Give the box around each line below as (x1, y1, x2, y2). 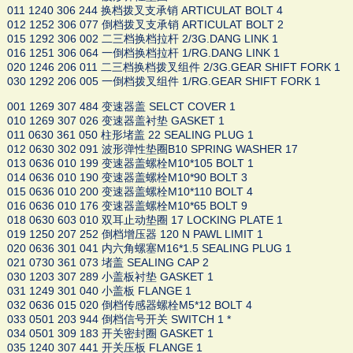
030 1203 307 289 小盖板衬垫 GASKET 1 (6, 270, 214, 284)
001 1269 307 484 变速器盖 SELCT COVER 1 (6, 100, 236, 113)
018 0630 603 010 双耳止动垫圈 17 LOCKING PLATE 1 (6, 214, 283, 227)
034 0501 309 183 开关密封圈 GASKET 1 (6, 327, 214, 340)
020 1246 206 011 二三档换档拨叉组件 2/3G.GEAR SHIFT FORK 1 (6, 61, 340, 74)
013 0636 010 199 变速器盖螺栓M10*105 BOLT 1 (6, 157, 254, 170)
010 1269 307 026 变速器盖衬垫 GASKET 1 (6, 114, 225, 128)
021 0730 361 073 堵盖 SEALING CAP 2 (6, 256, 209, 269)
